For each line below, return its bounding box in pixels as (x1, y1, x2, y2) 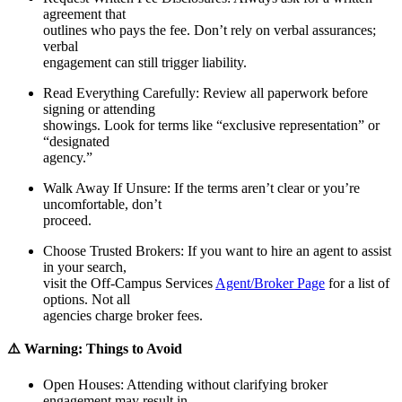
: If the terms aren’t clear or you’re (167, 179, 360, 196)
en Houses (61, 376, 120, 392)
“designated (43, 133, 109, 149)
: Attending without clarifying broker (120, 376, 328, 392)
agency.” (43, 149, 92, 165)
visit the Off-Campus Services (43, 275, 215, 291)
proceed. (43, 212, 92, 228)
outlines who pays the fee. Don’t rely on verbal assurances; (43, 22, 376, 38)
